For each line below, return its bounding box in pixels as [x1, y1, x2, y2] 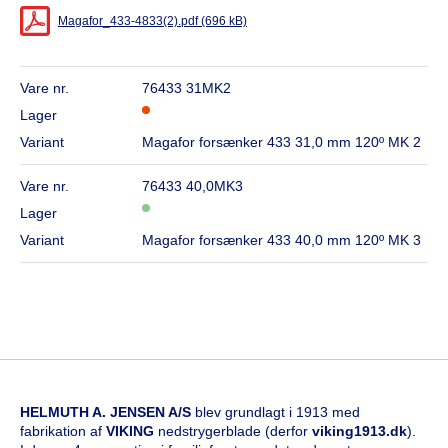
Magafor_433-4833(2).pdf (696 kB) [58, 14, 247, 29]
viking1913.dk [312, 423, 407, 440]
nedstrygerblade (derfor [158, 423, 312, 440]
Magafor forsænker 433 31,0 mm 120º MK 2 [142, 134, 422, 151]
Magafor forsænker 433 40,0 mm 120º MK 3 [142, 232, 422, 249]
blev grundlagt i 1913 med [191, 404, 360, 421]
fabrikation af [20, 423, 106, 440]
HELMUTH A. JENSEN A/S [20, 404, 191, 421]
